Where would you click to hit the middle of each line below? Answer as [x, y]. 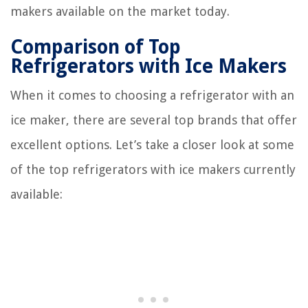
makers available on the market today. [120, 11]
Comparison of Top [96, 47]
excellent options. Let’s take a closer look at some [152, 145]
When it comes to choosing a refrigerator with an [152, 95]
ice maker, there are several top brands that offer [154, 120]
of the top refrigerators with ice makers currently [153, 169]
